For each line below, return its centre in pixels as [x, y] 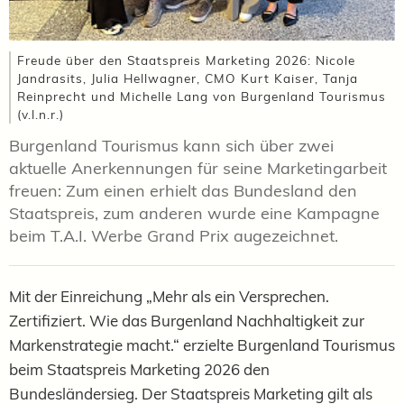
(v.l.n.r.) [41, 114]
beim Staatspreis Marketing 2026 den [139, 369]
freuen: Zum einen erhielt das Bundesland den [183, 190]
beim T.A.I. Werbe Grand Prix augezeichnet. [174, 235]
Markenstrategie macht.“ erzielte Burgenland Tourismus [202, 344]
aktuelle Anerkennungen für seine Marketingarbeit [198, 168]
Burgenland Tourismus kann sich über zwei [171, 145]
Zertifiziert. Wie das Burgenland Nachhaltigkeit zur [187, 320]
